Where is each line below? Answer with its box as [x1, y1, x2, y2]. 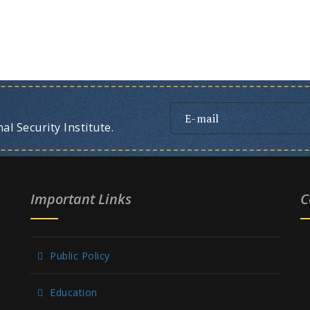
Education [50, 285, 98, 299]
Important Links [30, 189, 131, 208]
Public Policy [50, 248, 110, 262]
